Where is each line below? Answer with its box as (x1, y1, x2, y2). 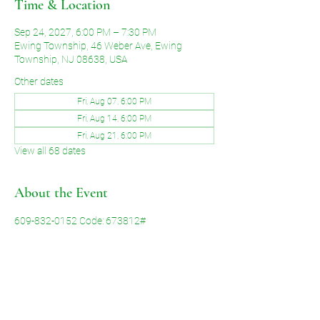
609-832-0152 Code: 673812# (14, 215, 146, 226)
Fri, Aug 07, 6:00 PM (77, 96, 151, 106)
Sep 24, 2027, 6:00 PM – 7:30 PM (14, 26, 156, 38)
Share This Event (14, 292, 108, 309)
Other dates (14, 76, 64, 87)
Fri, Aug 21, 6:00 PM (77, 131, 151, 141)
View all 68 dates (14, 145, 86, 156)
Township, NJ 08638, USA (14, 54, 127, 65)
